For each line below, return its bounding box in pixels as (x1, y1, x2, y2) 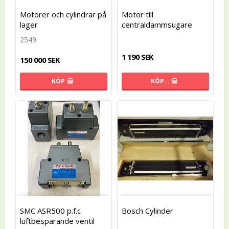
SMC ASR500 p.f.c (20, 205, 81, 216)
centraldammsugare (122, 19, 192, 30)
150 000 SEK (20, 54, 60, 65)
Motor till (122, 9, 153, 19)
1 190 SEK (122, 51, 153, 62)
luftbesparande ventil (20, 215, 95, 226)
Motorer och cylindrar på (20, 9, 106, 19)
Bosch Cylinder (122, 205, 173, 216)
